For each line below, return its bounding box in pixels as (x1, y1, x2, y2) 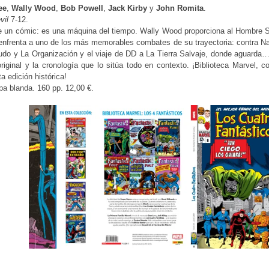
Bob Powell (61, 3, 103, 13)
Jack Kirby (108, 3, 147, 13)
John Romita (156, 3, 204, 13)
